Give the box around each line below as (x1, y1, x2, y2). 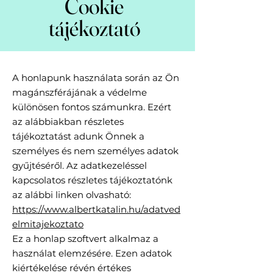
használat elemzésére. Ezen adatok (12, 247, 172, 260)
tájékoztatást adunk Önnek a (12, 130, 144, 143)
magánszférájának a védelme (12, 87, 147, 99)
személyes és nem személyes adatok (12, 145, 179, 157)
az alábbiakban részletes (12, 116, 124, 128)
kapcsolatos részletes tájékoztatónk (12, 174, 172, 186)
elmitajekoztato (12, 218, 83, 230)
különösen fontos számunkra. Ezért (12, 101, 171, 113)
